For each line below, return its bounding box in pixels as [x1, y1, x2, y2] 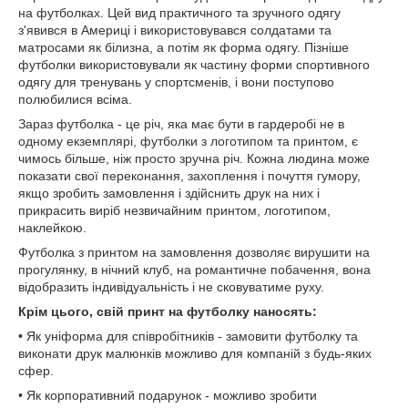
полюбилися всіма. [18, 92, 132, 107]
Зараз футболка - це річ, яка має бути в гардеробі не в [18, 117, 344, 132]
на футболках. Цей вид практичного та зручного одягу [18, 5, 341, 21]
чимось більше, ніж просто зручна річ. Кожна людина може [18, 151, 370, 167]
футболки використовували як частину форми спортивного [18, 57, 370, 73]
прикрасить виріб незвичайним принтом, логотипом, [18, 203, 331, 219]
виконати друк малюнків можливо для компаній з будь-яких [18, 346, 372, 362]
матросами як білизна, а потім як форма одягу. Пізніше [18, 40, 349, 56]
